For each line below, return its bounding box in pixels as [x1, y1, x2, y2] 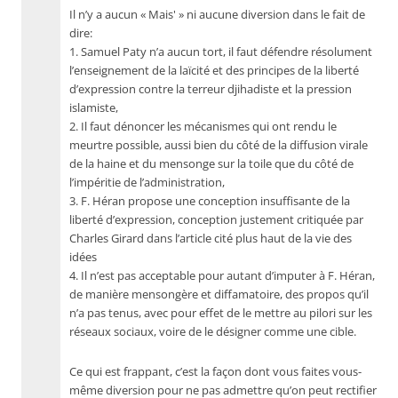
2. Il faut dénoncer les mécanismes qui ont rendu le [69, 119, 337, 134]
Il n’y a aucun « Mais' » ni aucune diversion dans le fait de [69, 7, 365, 22]
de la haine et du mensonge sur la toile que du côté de [69, 156, 354, 171]
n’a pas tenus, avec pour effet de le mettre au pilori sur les [69, 306, 372, 321]
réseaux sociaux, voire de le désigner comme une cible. [69, 324, 356, 339]
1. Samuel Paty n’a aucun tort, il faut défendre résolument [69, 44, 372, 60]
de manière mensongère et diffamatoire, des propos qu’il [69, 287, 369, 302]
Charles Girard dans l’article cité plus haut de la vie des [69, 231, 352, 246]
